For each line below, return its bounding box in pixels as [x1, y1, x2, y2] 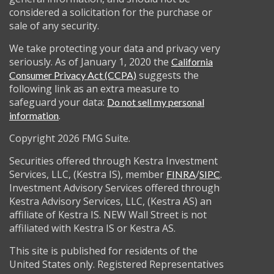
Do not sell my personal [107, 96, 204, 108]
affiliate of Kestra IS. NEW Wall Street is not [9, 208, 207, 221]
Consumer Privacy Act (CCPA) [9, 69, 136, 81]
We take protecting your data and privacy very [9, 42, 220, 55]
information [9, 109, 59, 121]
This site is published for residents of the [9, 244, 198, 257]
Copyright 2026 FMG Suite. [9, 131, 130, 145]
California [171, 56, 213, 67]
